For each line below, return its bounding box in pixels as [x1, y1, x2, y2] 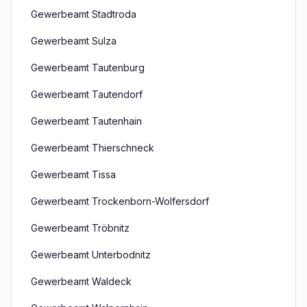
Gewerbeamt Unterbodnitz [31, 249, 151, 260]
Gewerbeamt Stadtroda [31, 8, 136, 20]
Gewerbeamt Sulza [31, 35, 116, 47]
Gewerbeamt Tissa [31, 169, 116, 180]
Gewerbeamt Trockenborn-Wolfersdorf [31, 195, 209, 207]
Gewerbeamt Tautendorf [31, 88, 143, 100]
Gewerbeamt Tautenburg [31, 62, 145, 73]
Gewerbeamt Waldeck [31, 275, 132, 287]
